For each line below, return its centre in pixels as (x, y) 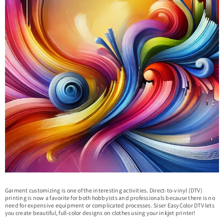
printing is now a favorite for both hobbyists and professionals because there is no (110, 198)
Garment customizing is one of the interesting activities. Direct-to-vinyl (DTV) (104, 190)
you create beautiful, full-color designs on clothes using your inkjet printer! (101, 213)
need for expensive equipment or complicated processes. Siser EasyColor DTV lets (110, 205)
